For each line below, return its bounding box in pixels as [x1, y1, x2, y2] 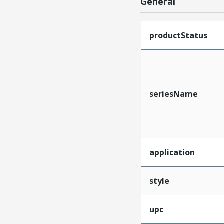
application [149, 147, 195, 158]
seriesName [149, 88, 198, 100]
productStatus [149, 30, 207, 41]
